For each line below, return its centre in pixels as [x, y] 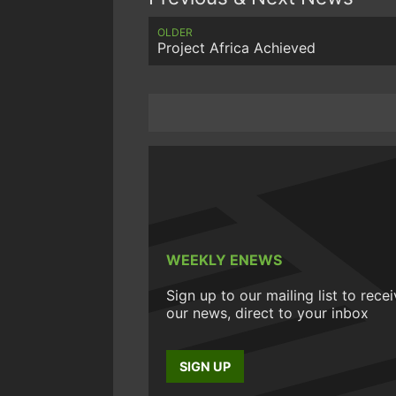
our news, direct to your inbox [267, 312]
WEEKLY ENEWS [224, 259]
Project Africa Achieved [236, 47]
